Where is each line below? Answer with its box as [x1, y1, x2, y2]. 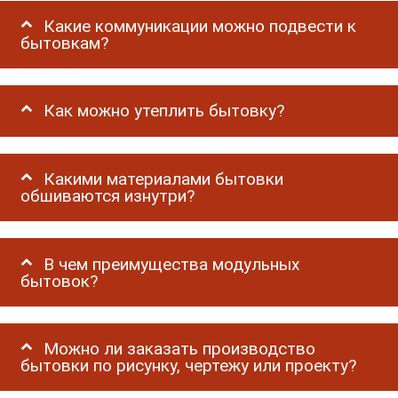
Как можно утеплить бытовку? [44, 100, 285, 122]
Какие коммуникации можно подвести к [44, 15, 357, 36]
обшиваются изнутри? [20, 186, 195, 207]
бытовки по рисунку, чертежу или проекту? [20, 355, 357, 377]
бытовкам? [20, 32, 109, 53]
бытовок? [20, 270, 99, 291]
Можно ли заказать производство [44, 338, 316, 360]
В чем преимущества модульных [44, 253, 301, 275]
